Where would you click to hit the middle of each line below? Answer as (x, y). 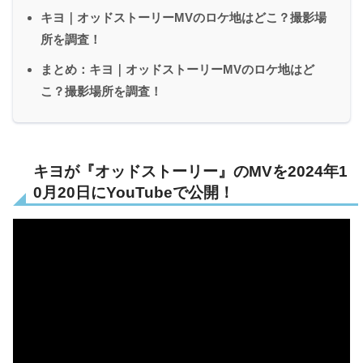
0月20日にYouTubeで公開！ (134, 192)
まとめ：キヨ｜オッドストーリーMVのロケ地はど (177, 69)
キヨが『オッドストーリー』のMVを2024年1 (190, 171)
